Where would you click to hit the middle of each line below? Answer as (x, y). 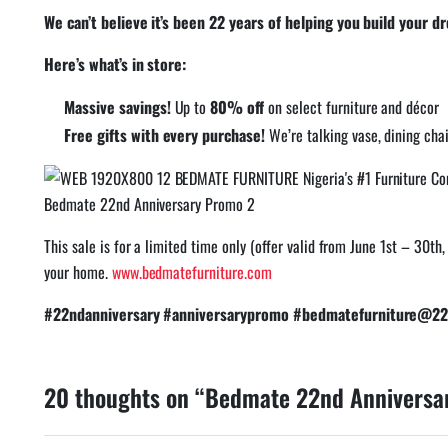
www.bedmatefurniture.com (191, 271)
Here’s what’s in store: (115, 63)
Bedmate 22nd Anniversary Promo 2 (150, 203)
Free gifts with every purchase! (165, 134)
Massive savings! (117, 106)
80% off (237, 106)
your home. (78, 271)
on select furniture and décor (352, 106)
